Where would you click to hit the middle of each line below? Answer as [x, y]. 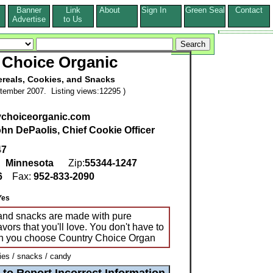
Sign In [161, 10]
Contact [249, 10]
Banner [29, 10]
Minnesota [30, 163]
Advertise [29, 19]
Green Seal [205, 10]
